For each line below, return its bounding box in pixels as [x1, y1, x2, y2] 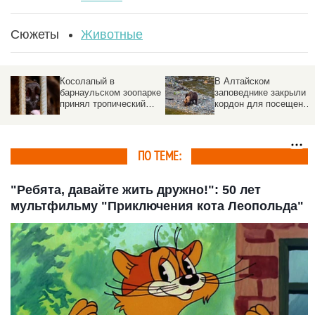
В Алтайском [214, 75, 270, 86]
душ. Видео [60, 109, 110, 120]
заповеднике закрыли [214, 86, 306, 98]
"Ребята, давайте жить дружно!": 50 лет [11, 182, 261, 197]
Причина [214, 109, 250, 120]
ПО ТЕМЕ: [138, 148, 181, 164]
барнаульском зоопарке [60, 86, 161, 98]
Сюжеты [11, 27, 59, 41]
